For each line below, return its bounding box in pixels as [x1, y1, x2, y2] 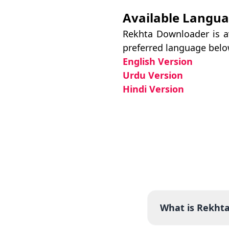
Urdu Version [123, 69, 183, 81]
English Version [123, 55, 193, 67]
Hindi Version [123, 83, 184, 95]
